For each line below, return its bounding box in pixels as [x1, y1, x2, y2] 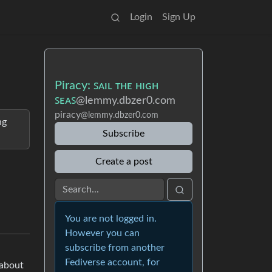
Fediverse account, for [65, 257, 160, 267]
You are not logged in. [65, 214, 157, 223]
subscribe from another [65, 243, 165, 253]
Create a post [95, 157, 152, 166]
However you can [65, 228, 140, 238]
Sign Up [162, 12, 195, 22]
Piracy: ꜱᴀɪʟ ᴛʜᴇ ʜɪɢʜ [55, 80, 158, 92]
